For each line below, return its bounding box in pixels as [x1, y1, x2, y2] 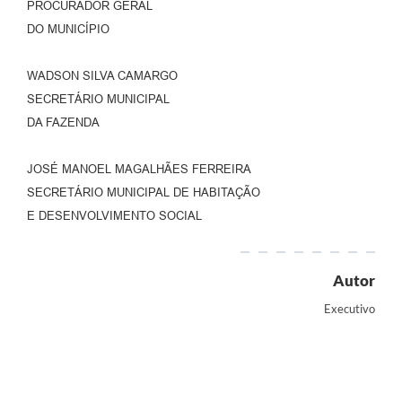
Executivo [324, 301, 375, 317]
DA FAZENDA [27, 116, 100, 130]
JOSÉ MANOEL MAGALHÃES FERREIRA [27, 162, 251, 177]
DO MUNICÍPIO [27, 22, 109, 37]
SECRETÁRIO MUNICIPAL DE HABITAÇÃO [27, 186, 260, 200]
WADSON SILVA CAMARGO [27, 69, 178, 83]
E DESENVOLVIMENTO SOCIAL [27, 209, 202, 223]
